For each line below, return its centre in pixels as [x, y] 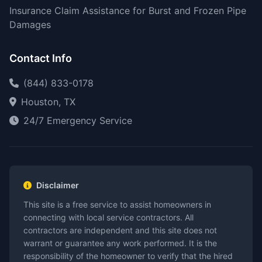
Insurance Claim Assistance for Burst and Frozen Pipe [128, 11]
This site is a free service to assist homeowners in [117, 204]
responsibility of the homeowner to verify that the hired [128, 256]
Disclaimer [58, 185]
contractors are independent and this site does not [120, 230]
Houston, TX [48, 102]
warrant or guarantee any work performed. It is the [120, 243]
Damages [30, 25]
